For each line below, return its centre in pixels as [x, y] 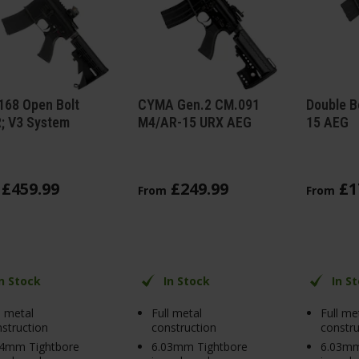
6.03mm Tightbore [200, 347]
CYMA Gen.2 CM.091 [198, 104]
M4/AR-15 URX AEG [194, 122]
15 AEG [327, 122]
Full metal [177, 313]
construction [184, 327]
